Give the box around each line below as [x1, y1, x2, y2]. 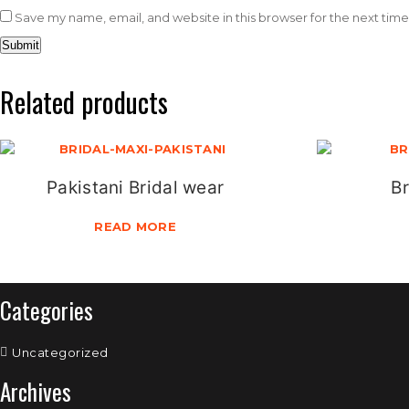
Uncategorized [12, 344, 109, 360]
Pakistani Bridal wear [47, 176, 225, 198]
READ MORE [94, 219, 177, 235]
